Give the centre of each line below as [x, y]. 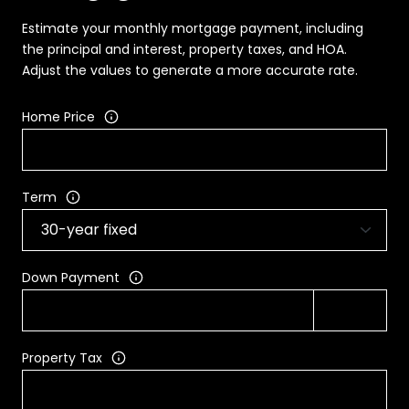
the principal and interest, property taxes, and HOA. [184, 49]
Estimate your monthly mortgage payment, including [193, 28]
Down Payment [71, 277]
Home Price [58, 116]
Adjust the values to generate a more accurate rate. [190, 70]
